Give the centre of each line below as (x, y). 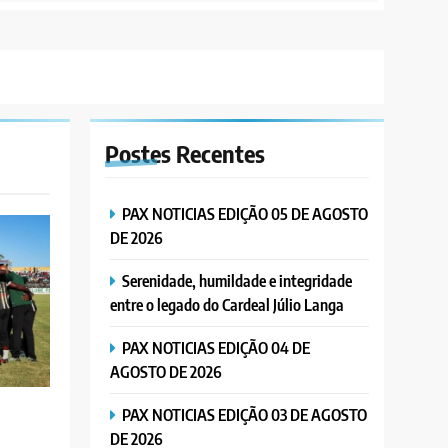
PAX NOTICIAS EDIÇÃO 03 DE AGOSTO (245, 414)
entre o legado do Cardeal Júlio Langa (227, 304)
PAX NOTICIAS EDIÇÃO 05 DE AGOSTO (245, 213)
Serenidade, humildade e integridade (237, 280)
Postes (141, 152)
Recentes (221, 152)
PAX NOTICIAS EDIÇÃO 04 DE (216, 347)
